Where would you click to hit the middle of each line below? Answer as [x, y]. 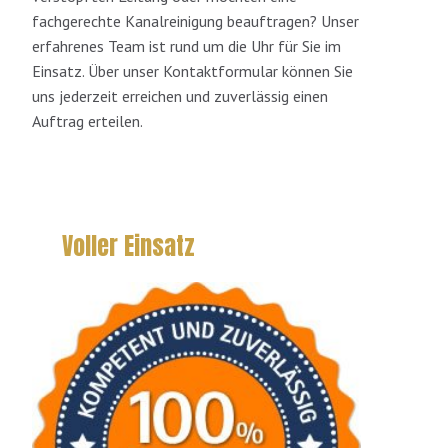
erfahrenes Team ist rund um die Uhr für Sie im [186, 46]
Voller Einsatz [128, 246]
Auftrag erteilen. [87, 121]
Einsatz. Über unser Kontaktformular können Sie [192, 71]
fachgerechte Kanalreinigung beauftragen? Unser [195, 21]
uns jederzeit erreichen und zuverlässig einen [180, 96]
